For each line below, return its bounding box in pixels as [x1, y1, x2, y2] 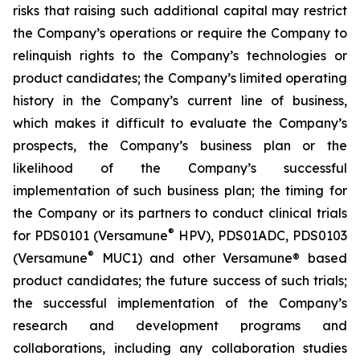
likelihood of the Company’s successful [13, 160, 347, 176]
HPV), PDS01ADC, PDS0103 [174, 227, 347, 243]
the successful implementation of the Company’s [13, 295, 347, 311]
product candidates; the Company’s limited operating [13, 70, 347, 86]
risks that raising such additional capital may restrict [13, 2, 347, 18]
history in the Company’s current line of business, [13, 92, 347, 108]
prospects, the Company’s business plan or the [13, 137, 347, 153]
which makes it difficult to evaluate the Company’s [13, 115, 347, 131]
